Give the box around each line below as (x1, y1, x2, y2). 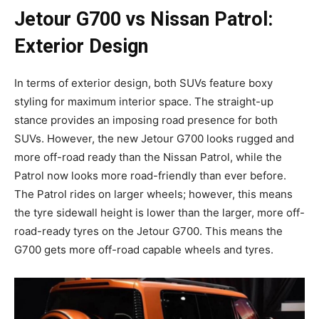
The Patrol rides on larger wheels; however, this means (14, 187, 293, 202)
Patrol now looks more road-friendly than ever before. (14, 169, 286, 183)
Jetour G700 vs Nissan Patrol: (14, 8, 273, 31)
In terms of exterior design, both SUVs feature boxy (14, 76, 273, 90)
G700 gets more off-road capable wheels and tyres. (14, 243, 276, 257)
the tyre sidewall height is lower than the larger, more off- (14, 206, 305, 220)
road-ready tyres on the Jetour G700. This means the (14, 224, 283, 239)
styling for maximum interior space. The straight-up (14, 95, 273, 109)
